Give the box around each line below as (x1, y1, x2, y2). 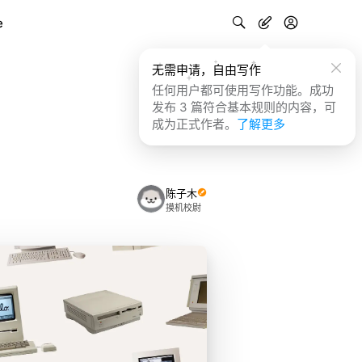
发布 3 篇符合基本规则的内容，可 (152, 99, 336, 115)
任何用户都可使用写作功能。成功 (152, 82, 334, 98)
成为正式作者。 (152, 116, 237, 132)
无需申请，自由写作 (152, 62, 261, 78)
